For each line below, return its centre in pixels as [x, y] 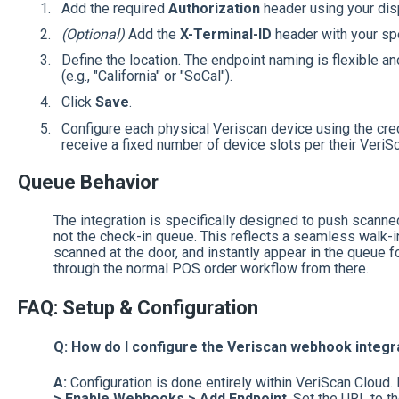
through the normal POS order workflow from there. [211, 269]
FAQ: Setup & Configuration [138, 308]
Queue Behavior [88, 182]
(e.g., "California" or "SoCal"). [147, 77]
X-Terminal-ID [225, 35]
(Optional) [93, 35]
